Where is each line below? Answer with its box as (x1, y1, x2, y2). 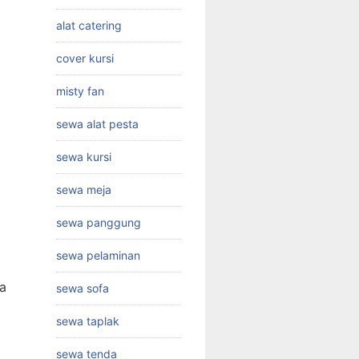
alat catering (56, 18, 122, 32)
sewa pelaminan (56, 248, 140, 262)
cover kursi (56, 50, 114, 65)
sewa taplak (56, 313, 119, 328)
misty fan (56, 83, 104, 98)
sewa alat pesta (56, 116, 139, 131)
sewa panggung (56, 215, 141, 229)
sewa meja (56, 182, 111, 196)
